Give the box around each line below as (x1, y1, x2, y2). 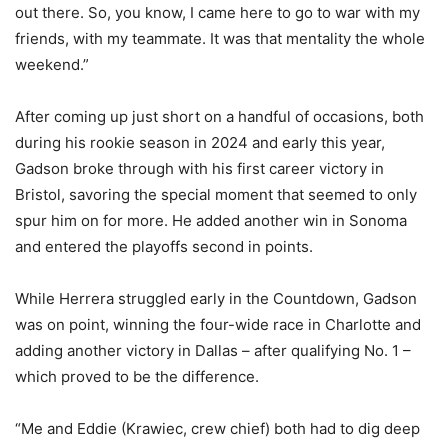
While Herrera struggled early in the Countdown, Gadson (15, 289, 417, 309)
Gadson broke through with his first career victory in (15, 159, 384, 179)
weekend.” (15, 55, 89, 75)
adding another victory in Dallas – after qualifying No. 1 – (15, 341, 411, 361)
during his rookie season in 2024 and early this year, (15, 133, 385, 153)
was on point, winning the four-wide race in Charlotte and (15, 315, 421, 335)
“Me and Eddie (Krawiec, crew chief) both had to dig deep (15, 419, 420, 439)
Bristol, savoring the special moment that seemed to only (15, 185, 417, 205)
